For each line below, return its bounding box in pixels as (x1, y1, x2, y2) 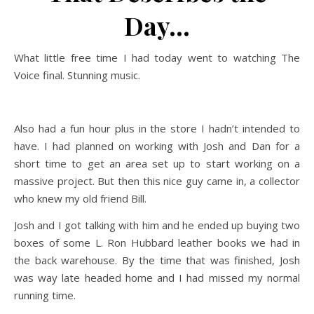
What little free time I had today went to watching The (14, 50, 24, 64)
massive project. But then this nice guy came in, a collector (14, 174, 300, 188)
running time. (14, 288, 76, 302)
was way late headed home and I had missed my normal (14, 271, 300, 285)
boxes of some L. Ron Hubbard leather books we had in (14, 235, 300, 250)
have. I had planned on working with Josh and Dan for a (14, 139, 300, 153)
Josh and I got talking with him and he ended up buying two (14, 218, 300, 232)
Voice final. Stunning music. (14, 68, 140, 82)
